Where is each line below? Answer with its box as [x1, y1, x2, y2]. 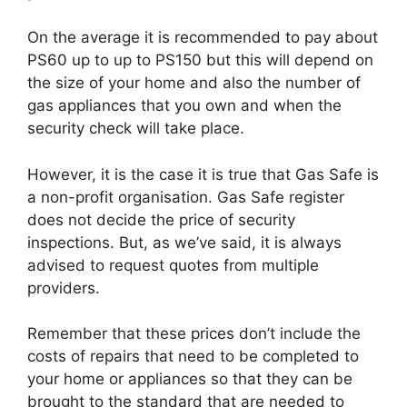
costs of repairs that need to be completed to [27, 347, 359, 366]
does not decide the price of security [27, 210, 295, 229]
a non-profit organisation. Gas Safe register [27, 187, 344, 206]
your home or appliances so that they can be [27, 370, 352, 389]
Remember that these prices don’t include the [27, 324, 361, 343]
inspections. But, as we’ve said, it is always [27, 233, 342, 252]
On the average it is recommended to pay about [27, 28, 378, 47]
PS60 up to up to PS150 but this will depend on [27, 51, 373, 70]
